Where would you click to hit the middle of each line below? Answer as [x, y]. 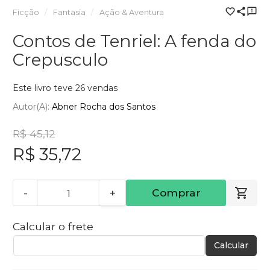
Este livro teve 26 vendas [65, 88]
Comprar [176, 193]
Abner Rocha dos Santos [104, 107]
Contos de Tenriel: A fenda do [134, 41]
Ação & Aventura [131, 12]
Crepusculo [60, 59]
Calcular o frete [53, 227]
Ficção [26, 12]
